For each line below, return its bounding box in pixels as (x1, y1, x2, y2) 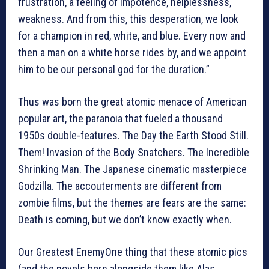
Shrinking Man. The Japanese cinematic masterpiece (18, 163, 247, 176)
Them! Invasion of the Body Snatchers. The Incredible (18, 146, 249, 159)
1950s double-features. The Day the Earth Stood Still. (18, 129, 249, 142)
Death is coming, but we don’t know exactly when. (18, 213, 232, 226)
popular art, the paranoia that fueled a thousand (18, 112, 223, 125)
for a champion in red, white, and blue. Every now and (18, 29, 246, 43)
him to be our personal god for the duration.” (18, 63, 210, 76)
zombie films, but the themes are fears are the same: (18, 196, 246, 210)
